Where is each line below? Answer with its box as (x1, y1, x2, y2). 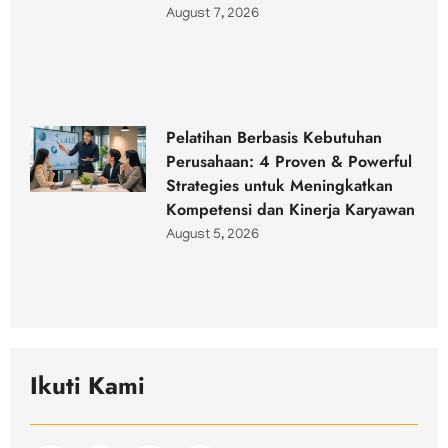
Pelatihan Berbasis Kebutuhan (166, 126, 383, 150)
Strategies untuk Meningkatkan (166, 174, 394, 198)
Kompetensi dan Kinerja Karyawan (166, 198, 416, 222)
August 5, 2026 (166, 228, 260, 244)
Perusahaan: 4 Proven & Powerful (166, 150, 413, 174)
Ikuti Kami (30, 368, 145, 404)
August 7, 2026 (166, 7, 260, 23)
